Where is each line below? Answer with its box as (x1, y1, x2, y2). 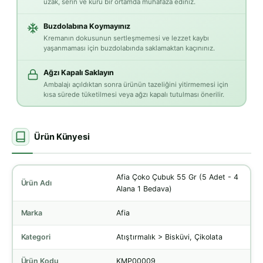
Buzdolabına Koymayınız (43, 22, 130, 31)
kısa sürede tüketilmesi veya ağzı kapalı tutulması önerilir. (43, 90, 224, 99)
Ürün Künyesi (34, 131, 90, 143)
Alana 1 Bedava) (116, 184, 172, 193)
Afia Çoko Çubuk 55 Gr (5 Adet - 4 (116, 172, 238, 181)
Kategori (21, 232, 51, 241)
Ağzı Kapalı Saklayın (43, 68, 114, 77)
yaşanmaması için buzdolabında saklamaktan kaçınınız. (43, 44, 215, 53)
